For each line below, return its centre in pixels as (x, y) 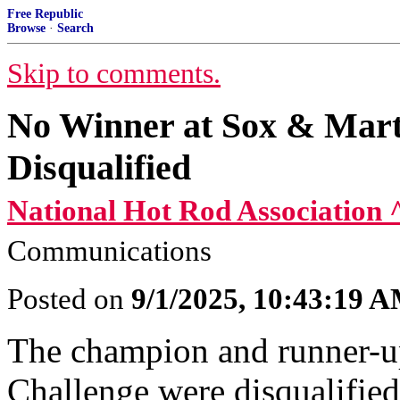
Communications (109, 251)
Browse (26, 28)
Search (75, 28)
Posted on (69, 299)
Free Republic (45, 14)
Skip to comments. (114, 74)
